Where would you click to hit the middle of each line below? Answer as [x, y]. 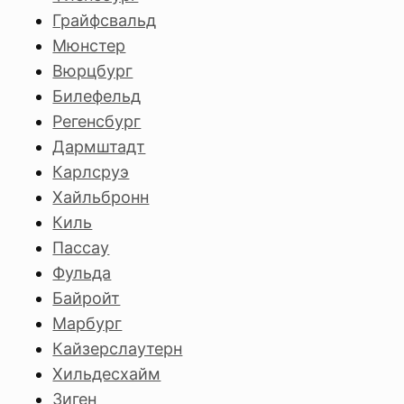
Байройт [87, 298]
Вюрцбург [93, 71]
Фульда [82, 273]
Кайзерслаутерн [118, 349]
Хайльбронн [101, 197]
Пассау [81, 248]
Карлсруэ [91, 172]
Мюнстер [89, 46]
